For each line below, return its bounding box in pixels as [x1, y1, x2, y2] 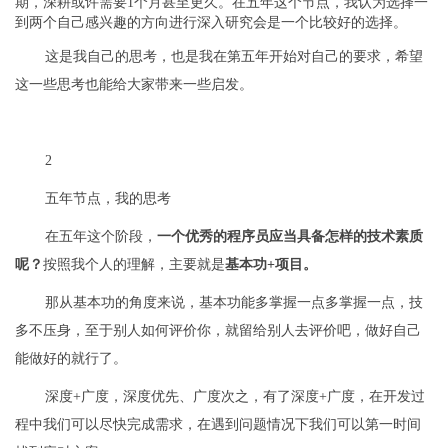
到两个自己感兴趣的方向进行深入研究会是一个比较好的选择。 [15, 14, 407, 30]
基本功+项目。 [225, 256, 317, 272]
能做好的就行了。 [15, 350, 127, 366]
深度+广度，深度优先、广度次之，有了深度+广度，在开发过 [45, 388, 425, 404]
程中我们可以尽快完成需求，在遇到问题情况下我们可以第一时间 [15, 416, 421, 432]
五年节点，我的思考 [45, 190, 171, 206]
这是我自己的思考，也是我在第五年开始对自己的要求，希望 [45, 48, 423, 64]
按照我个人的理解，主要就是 [43, 256, 225, 272]
